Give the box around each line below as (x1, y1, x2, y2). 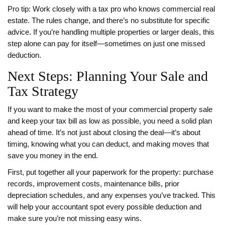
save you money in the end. (8, 152, 98, 160)
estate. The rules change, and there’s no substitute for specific (8, 17, 210, 25)
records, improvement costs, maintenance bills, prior (8, 180, 179, 188)
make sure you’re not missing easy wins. (8, 214, 142, 223)
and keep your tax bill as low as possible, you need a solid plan (8, 117, 212, 126)
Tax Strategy (8, 83, 78, 99)
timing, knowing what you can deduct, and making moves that (8, 140, 209, 149)
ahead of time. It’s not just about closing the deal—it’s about (8, 129, 200, 137)
